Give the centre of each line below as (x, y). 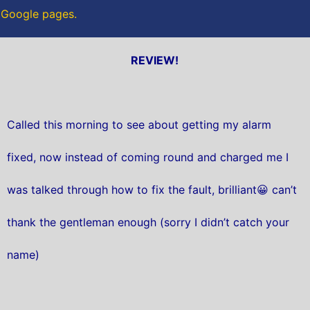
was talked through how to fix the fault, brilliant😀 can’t (152, 190)
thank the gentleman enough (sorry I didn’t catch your (148, 222)
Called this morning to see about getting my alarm (139, 125)
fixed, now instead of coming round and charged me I (147, 157)
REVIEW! (155, 60)
